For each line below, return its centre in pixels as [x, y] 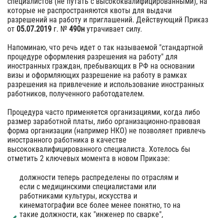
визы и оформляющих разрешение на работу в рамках [97, 75]
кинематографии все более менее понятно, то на [100, 205]
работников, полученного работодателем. [76, 94]
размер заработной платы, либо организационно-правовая [104, 121]
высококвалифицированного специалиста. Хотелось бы [99, 149]
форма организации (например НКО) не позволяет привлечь [107, 131]
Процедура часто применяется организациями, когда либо [104, 112]
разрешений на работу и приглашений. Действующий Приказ [108, 20]
